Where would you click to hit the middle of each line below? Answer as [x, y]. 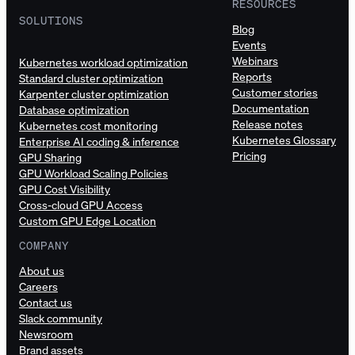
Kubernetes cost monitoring [88, 125]
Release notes [267, 124]
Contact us [46, 302]
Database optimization [74, 109]
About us [42, 270]
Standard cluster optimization [91, 78]
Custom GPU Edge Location [88, 220]
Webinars [255, 60]
